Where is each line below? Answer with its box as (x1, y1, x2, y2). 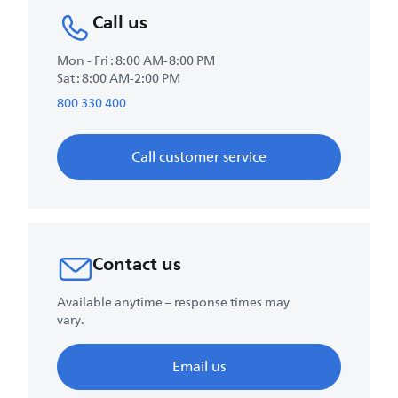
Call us (92, 5, 147, 38)
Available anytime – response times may (57, 291, 290, 313)
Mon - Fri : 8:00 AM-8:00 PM (57, 50, 215, 71)
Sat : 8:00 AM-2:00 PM (57, 68, 180, 89)
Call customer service (131, 145, 267, 169)
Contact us (92, 247, 181, 280)
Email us (172, 354, 226, 378)
